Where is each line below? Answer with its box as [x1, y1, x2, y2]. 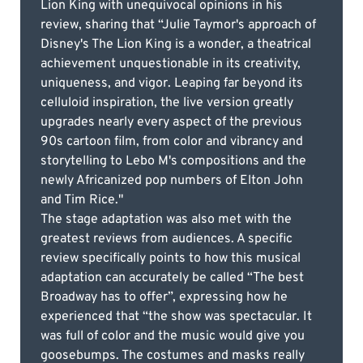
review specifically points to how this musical [41, 250, 301, 267]
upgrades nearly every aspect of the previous [41, 114, 302, 131]
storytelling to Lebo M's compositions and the [41, 153, 306, 170]
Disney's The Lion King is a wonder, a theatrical [41, 36, 311, 53]
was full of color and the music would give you [41, 328, 305, 345]
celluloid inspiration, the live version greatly [41, 95, 293, 112]
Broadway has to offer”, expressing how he [41, 289, 288, 306]
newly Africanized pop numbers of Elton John [41, 173, 303, 190]
